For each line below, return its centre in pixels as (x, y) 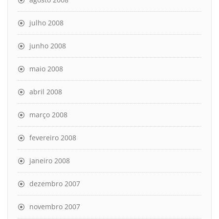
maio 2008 (46, 68)
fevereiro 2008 (53, 137)
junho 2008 (48, 45)
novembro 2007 (55, 206)
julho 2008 (46, 22)
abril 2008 (46, 91)
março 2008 (48, 114)
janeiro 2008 (50, 160)
